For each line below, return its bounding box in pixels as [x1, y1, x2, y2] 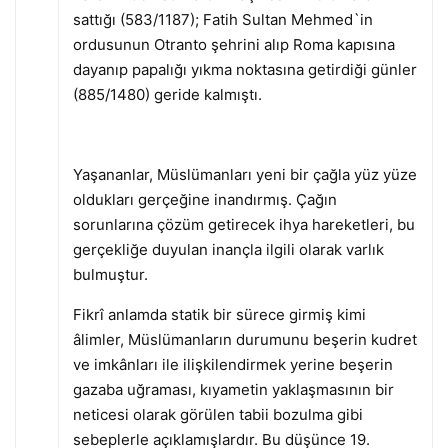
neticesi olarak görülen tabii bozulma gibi [72, 404, 363, 424]
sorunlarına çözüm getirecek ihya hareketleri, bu [72, 214, 415, 234]
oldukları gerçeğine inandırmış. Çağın [72, 189, 337, 209]
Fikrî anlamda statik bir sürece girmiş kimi [72, 304, 366, 324]
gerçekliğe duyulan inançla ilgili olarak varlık [72, 239, 384, 259]
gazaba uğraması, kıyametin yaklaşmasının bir [72, 379, 394, 399]
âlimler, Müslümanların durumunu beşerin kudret [72, 329, 417, 349]
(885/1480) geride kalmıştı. [72, 84, 262, 104]
